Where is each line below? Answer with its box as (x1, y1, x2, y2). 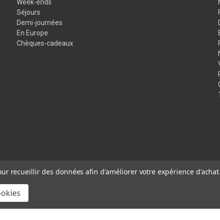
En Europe (17, 28, 49, 37)
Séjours (17, 8, 41, 16)
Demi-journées (17, 18, 63, 27)
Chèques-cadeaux (17, 39, 74, 47)
